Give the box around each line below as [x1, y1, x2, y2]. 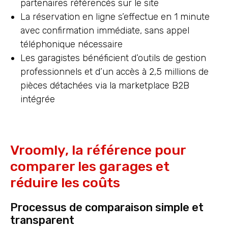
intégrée [20, 94, 55, 105]
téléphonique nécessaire [20, 39, 123, 50]
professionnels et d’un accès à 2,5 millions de [20, 66, 209, 78]
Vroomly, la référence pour [10, 142, 186, 159]
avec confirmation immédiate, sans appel [20, 25, 189, 37]
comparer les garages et [10, 158, 169, 175]
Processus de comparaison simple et [10, 201, 204, 214]
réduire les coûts [10, 175, 120, 191]
